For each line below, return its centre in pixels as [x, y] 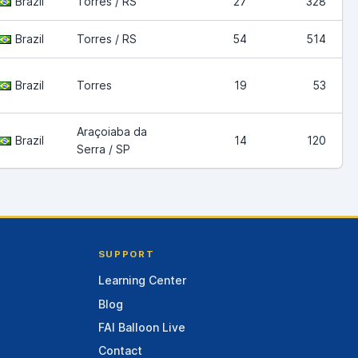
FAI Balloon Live [141, 327]
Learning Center [142, 280]
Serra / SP [103, 149]
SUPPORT [126, 254]
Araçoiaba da [112, 131]
